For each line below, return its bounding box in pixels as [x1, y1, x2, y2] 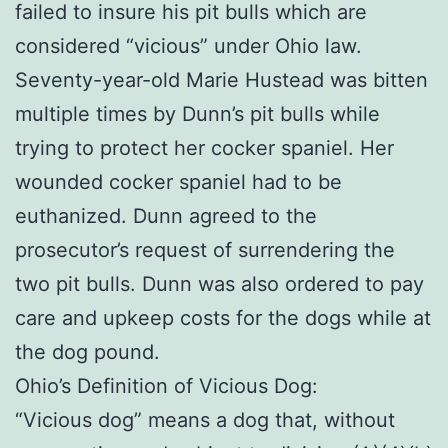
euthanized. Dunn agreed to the [15, 203, 317, 228]
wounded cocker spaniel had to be [15, 169, 342, 194]
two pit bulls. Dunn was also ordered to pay [15, 271, 424, 296]
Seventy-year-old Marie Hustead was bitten [15, 67, 428, 92]
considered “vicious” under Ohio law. [15, 33, 362, 58]
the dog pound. [15, 339, 160, 364]
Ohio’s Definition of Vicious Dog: [15, 373, 318, 398]
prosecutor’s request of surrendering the [15, 237, 395, 262]
